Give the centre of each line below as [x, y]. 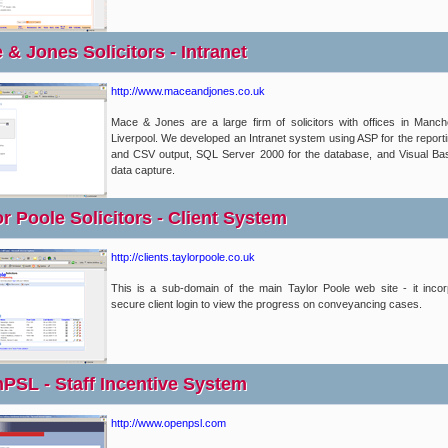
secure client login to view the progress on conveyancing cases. [266, 304]
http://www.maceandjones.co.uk [187, 91]
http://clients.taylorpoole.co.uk [182, 257]
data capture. [142, 170]
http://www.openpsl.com [168, 423]
